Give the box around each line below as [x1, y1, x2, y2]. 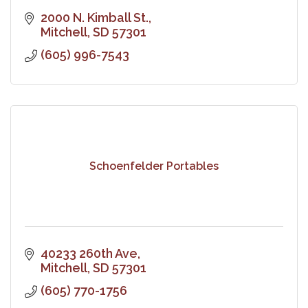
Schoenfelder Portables [89, 159, 219, 173]
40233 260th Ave [40, 245, 137, 261]
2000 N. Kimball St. [40, 10, 148, 25]
